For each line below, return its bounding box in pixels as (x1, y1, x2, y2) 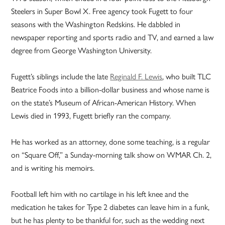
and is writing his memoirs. (11, 162, 95, 174)
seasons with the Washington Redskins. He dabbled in (11, 18, 181, 30)
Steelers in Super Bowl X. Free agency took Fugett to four (11, 5, 193, 17)
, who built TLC (162, 70, 211, 82)
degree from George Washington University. (11, 44, 152, 56)
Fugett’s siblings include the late (11, 70, 110, 82)
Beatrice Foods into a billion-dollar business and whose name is (11, 83, 210, 95)
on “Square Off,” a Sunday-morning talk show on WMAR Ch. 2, (11, 149, 212, 161)
